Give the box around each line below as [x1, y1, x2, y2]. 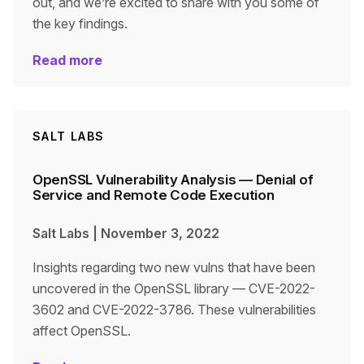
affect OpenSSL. [32, 323, 131, 339]
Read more [32, 52, 102, 68]
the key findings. [32, 15, 128, 32]
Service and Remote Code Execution [32, 187, 275, 203]
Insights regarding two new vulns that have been [32, 259, 315, 275]
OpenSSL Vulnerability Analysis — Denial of [32, 171, 314, 188]
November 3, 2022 [101, 225, 219, 241]
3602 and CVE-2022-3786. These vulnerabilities [32, 301, 316, 318]
